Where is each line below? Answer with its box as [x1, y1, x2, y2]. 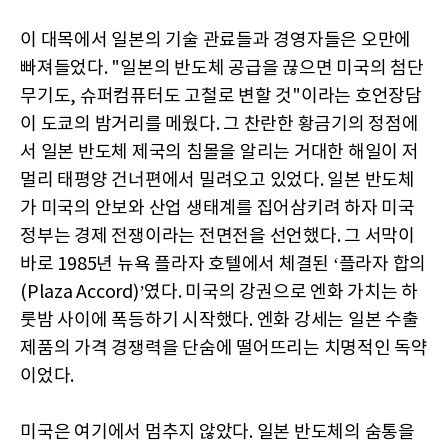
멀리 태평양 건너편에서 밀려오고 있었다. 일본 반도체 [20, 170, 415, 192]
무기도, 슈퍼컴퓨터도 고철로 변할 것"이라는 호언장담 [20, 86, 422, 108]
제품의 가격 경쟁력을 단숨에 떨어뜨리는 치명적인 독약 [20, 338, 428, 360]
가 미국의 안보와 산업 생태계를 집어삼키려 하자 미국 [20, 198, 415, 220]
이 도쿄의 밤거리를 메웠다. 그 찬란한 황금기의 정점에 [20, 114, 419, 136]
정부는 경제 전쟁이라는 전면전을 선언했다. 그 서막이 [20, 226, 415, 248]
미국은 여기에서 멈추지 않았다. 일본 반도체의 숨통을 [20, 422, 415, 444]
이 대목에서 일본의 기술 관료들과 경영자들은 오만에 [20, 30, 411, 52]
